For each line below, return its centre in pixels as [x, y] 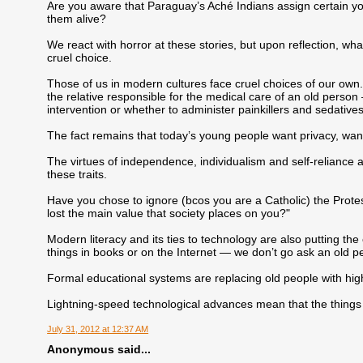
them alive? [77, 18]
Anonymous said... [99, 349]
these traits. [77, 174]
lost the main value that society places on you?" [169, 213]
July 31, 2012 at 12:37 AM [98, 329]
